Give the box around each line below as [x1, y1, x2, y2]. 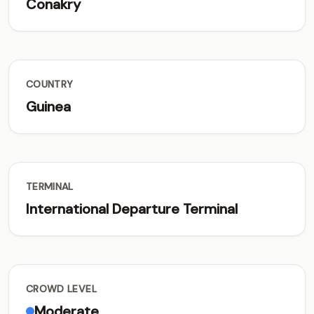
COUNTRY [26, 78, 74, 90]
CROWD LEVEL [26, 282, 97, 295]
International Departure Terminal [26, 200, 238, 218]
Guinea [26, 97, 71, 116]
